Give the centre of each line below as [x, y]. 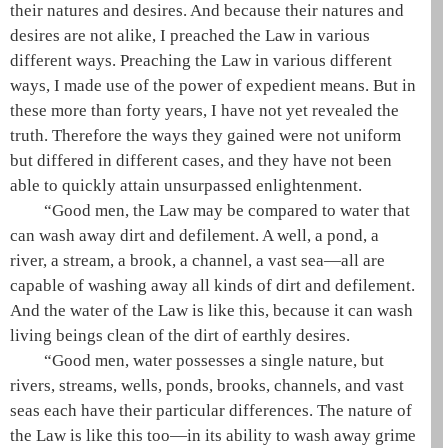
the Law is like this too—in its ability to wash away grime [213, 435]
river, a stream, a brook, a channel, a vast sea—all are [197, 260]
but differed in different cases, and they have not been [201, 160]
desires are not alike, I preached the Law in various [190, 35]
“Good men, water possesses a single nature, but [214, 360]
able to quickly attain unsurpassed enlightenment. [186, 185]
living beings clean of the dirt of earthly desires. [180, 335]
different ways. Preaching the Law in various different [201, 60]
